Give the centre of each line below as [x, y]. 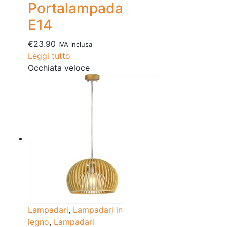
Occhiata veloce [59, 68]
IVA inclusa [75, 44]
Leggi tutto [49, 56]
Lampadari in [98, 210]
